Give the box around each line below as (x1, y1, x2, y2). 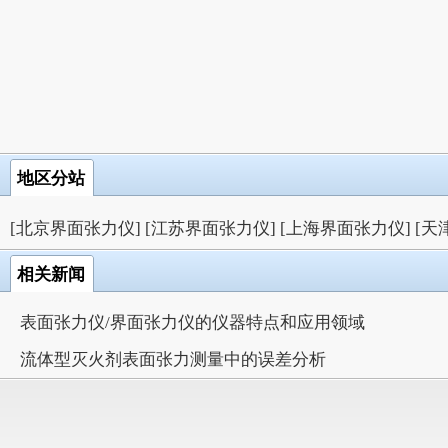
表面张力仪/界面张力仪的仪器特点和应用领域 (20, 312, 365, 332)
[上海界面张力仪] (280, 218, 411, 238)
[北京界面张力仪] (10, 218, 141, 238)
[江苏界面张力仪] (145, 218, 276, 238)
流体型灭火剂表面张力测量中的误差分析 (20, 349, 326, 369)
